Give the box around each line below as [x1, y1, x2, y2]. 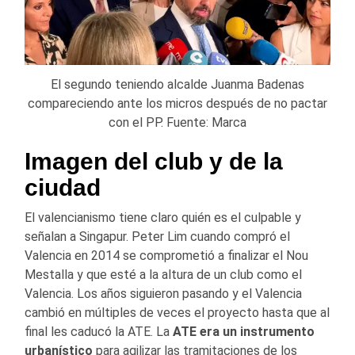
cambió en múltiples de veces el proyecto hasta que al [25, 304, 330, 320]
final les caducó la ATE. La [25, 323, 173, 339]
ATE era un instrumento [173, 323, 315, 339]
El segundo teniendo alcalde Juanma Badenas [51, 76, 304, 92]
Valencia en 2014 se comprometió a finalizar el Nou [25, 247, 308, 263]
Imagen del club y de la [25, 147, 283, 174]
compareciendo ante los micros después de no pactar [28, 95, 327, 111]
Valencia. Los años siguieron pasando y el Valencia [25, 285, 302, 301]
